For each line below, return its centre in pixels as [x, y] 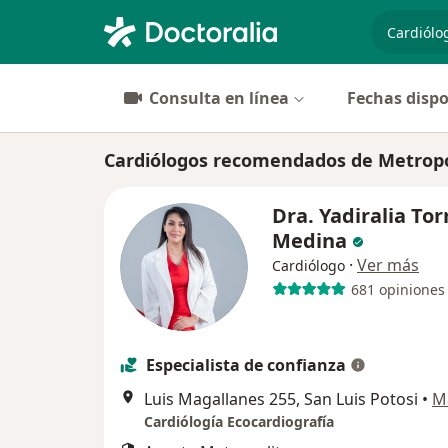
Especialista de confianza [246, 365]
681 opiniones [397, 289]
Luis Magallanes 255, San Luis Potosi [281, 399]
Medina [312, 240]
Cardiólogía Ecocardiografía [239, 421]
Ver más [388, 265]
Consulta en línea [219, 98]
